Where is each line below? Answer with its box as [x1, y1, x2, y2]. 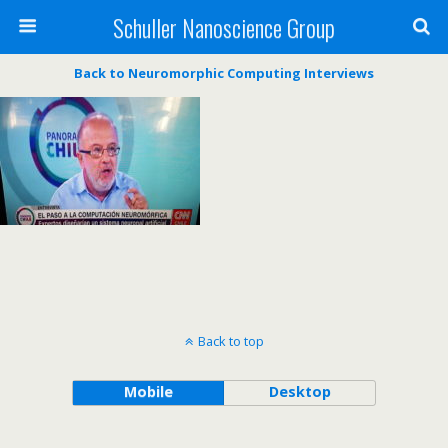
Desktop [268, 382, 331, 401]
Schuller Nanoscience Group [113, 9, 335, 45]
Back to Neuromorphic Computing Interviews [74, 64, 374, 82]
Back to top [197, 332, 264, 350]
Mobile [123, 382, 173, 401]
